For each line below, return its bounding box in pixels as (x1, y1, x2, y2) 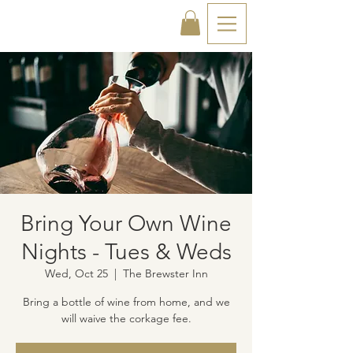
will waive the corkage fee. (61, 311, 191, 326)
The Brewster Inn (122, 266, 208, 281)
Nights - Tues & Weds (20, 239, 232, 266)
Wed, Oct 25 (44, 266, 108, 281)
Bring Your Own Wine (20, 210, 232, 237)
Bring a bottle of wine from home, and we (22, 295, 230, 310)
